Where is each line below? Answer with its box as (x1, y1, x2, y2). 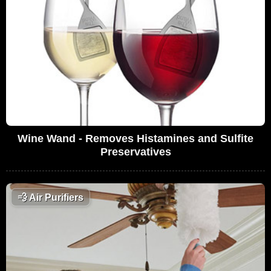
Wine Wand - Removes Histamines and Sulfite (18, 132, 253, 145)
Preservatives (100, 146, 171, 158)
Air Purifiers (27, 192, 83, 203)
